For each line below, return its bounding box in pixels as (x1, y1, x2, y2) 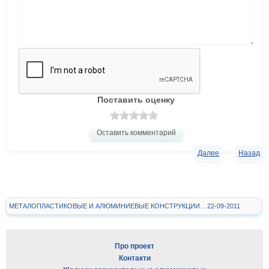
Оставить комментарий (96, 128, 176, 138)
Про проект (115, 242, 154, 251)
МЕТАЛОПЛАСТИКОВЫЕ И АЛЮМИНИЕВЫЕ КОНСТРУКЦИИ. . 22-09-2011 (9, 202, 240, 210)
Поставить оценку (97, 95, 175, 105)
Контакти (118, 254, 151, 263)
